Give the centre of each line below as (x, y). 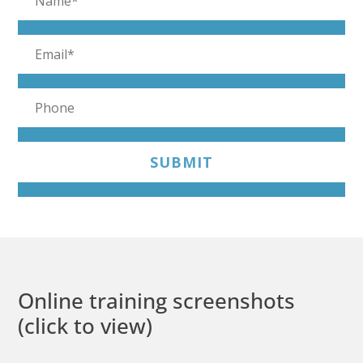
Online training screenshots (157, 300)
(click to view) (85, 325)
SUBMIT (181, 162)
